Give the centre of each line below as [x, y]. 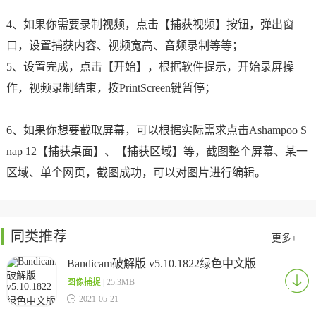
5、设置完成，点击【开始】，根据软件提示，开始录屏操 [150, 67]
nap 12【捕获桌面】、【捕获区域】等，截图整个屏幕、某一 [157, 151]
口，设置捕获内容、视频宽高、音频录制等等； [124, 45]
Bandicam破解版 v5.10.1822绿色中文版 [161, 263]
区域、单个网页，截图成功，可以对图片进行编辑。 [136, 172]
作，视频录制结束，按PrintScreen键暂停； [111, 88]
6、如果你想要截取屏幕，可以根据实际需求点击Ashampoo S [156, 130]
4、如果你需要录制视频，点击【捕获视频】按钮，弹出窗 [150, 24]
